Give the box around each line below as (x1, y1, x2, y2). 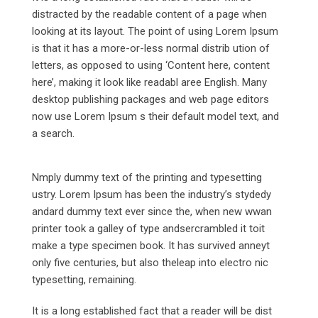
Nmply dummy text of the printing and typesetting (32, 170, 262, 184)
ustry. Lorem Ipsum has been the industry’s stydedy (32, 187, 271, 201)
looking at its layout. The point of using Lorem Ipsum (32, 24, 278, 38)
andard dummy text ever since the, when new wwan (32, 204, 272, 218)
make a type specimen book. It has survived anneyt (32, 238, 270, 252)
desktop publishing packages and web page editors (32, 92, 269, 106)
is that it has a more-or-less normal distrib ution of (32, 41, 270, 55)
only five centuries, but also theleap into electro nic (32, 256, 268, 269)
